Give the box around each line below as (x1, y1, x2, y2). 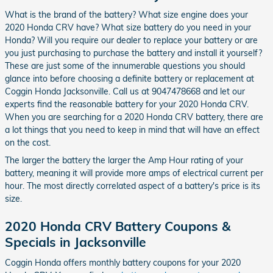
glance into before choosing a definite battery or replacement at (5, 73, 254, 84)
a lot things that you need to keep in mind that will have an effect (5, 124, 260, 135)
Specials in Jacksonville (5, 234, 146, 250)
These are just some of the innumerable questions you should (5, 60, 245, 71)
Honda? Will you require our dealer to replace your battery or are (5, 35, 258, 46)
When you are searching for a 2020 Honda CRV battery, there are (5, 112, 263, 122)
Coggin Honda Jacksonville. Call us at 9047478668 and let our (5, 86, 245, 97)
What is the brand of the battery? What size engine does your (5, 9, 248, 20)
